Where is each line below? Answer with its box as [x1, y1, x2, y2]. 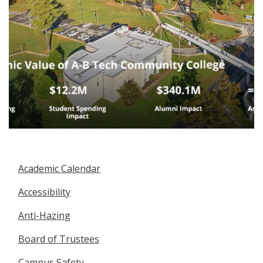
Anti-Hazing [18, 209, 70, 222]
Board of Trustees [18, 232, 99, 245]
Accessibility [18, 186, 70, 198]
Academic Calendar [18, 162, 100, 175]
